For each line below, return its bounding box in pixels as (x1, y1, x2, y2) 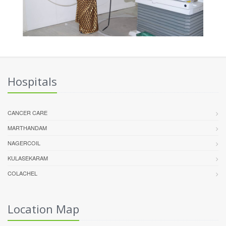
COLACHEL (8, 168, 37, 177)
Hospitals (8, 73, 57, 89)
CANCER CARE (8, 108, 47, 117)
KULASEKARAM (8, 153, 48, 162)
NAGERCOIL (8, 138, 40, 147)
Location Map (8, 201, 79, 216)
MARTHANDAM (8, 123, 47, 132)
